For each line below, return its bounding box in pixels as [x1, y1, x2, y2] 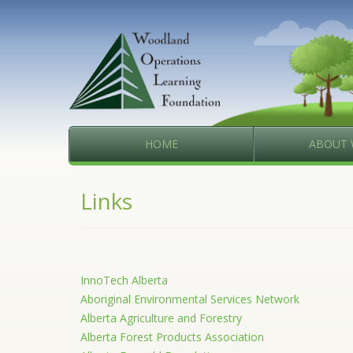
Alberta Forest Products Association [80, 329, 264, 345]
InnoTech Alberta [80, 273, 168, 288]
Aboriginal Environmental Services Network [80, 292, 299, 307]
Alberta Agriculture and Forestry [80, 310, 242, 326]
